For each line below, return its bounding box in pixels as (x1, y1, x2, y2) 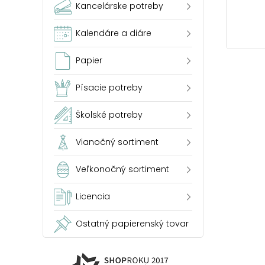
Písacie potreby (76, 82, 143, 93)
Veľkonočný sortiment (76, 163, 169, 175)
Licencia (76, 190, 110, 202)
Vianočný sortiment (76, 136, 159, 148)
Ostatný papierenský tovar (76, 218, 189, 230)
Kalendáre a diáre (76, 27, 151, 39)
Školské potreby (76, 109, 143, 121)
